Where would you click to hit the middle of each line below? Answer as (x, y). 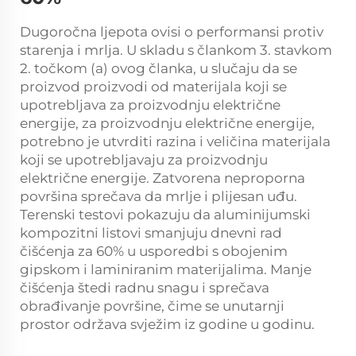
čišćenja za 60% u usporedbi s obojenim (154, 252)
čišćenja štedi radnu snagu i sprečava (145, 288)
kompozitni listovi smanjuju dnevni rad (151, 233)
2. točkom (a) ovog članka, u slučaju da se (159, 69)
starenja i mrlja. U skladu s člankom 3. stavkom (176, 50)
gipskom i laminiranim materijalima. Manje (166, 270)
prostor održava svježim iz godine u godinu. (167, 325)
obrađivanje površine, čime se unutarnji (152, 306)
